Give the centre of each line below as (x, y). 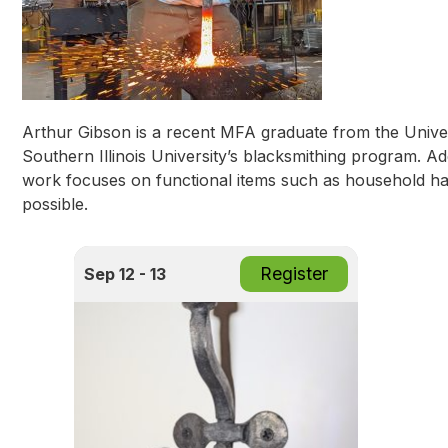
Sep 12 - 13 (125, 273)
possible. (55, 203)
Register (294, 273)
